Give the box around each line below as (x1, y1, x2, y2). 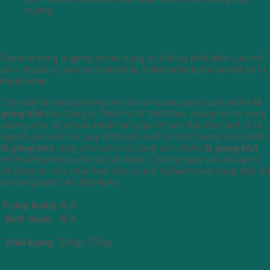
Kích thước (5, 213, 53, 225)
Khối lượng (5, 236, 53, 248)
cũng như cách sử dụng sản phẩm (53, 142, 201, 154)
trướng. (24, 5, 54, 17)
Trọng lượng (2, 199, 57, 211)
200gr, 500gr (59, 236, 112, 248)
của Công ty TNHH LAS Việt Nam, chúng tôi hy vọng (43, 107, 266, 119)
